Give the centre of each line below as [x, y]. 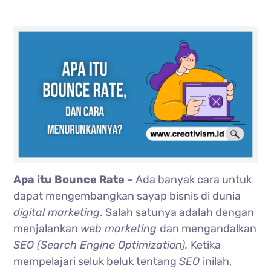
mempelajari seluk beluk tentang [96, 261]
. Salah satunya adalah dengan [177, 212]
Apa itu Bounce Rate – [75, 179]
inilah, [217, 261]
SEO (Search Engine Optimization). [102, 245]
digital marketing [57, 212]
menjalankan [47, 228]
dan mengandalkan [208, 228]
